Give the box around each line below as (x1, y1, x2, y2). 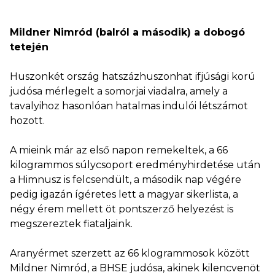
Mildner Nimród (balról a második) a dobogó (10, 26, 245, 38)
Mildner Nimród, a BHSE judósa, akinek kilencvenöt (10, 262, 260, 274)
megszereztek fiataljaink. (10, 218, 133, 230)
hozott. (10, 115, 45, 126)
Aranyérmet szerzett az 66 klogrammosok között (10, 247, 250, 259)
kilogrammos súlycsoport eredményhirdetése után (10, 159, 260, 171)
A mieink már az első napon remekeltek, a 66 (10, 144, 228, 156)
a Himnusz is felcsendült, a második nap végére (10, 174, 241, 185)
